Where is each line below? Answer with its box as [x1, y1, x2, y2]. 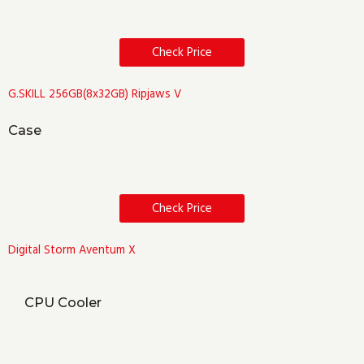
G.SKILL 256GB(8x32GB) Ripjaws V [8, 86, 181, 103]
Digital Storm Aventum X [8, 242, 136, 259]
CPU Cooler [24, 294, 102, 311]
